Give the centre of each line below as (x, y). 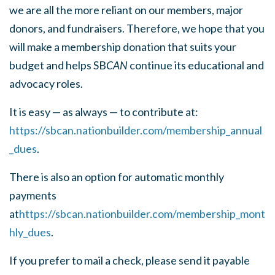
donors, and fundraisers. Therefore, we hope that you (137, 28)
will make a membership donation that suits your (123, 46)
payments (33, 195)
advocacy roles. (46, 83)
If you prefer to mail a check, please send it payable (130, 260)
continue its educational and (197, 65)
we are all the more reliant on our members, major (126, 10)
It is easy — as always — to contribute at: (104, 111)
